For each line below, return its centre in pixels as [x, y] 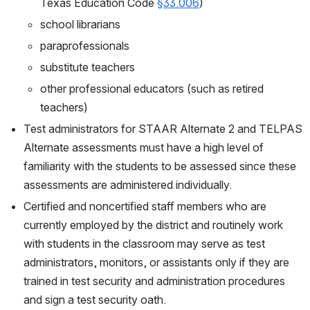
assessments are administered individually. [128, 185]
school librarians [80, 25]
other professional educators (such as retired [152, 89]
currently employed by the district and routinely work [153, 225]
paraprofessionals [85, 46]
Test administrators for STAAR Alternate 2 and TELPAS [163, 129]
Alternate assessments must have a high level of [144, 148]
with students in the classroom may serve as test [144, 244]
